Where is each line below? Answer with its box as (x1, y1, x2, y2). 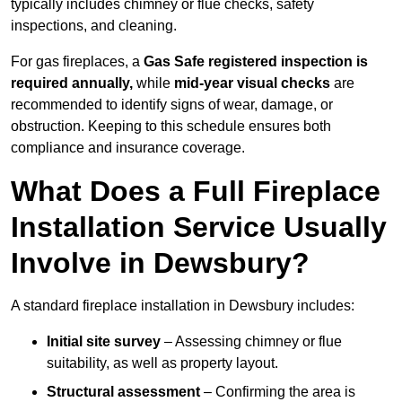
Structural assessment (47, 384, 200, 400)
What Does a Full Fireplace (11, 175, 380, 208)
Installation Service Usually (11, 211, 387, 244)
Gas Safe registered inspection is (144, 54, 368, 70)
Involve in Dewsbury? (11, 247, 310, 280)
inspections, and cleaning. (11, 18, 177, 34)
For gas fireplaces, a (11, 54, 144, 70)
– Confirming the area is (200, 384, 355, 400)
